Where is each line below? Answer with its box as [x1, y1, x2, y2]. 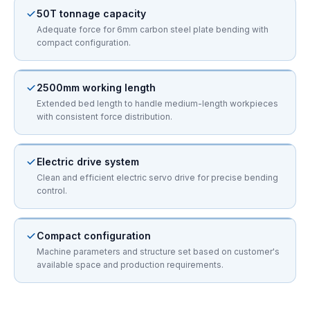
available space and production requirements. [37, 259, 224, 270]
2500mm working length [37, 82, 156, 93]
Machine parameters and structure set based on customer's [37, 246, 280, 257]
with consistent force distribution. [37, 111, 172, 122]
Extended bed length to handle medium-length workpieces [37, 98, 278, 109]
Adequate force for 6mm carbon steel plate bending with [37, 24, 268, 35]
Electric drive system [37, 156, 139, 167]
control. [37, 185, 67, 196]
